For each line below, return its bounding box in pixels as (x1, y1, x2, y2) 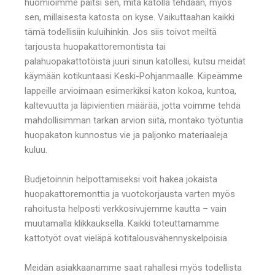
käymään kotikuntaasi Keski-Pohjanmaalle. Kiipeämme (25, 70, 242, 82)
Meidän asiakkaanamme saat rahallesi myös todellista (25, 261, 242, 273)
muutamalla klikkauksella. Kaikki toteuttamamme (25, 217, 219, 229)
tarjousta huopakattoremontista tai (25, 41, 166, 52)
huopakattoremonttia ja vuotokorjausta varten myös (25, 188, 235, 199)
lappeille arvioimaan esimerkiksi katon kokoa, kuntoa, (25, 85, 236, 96)
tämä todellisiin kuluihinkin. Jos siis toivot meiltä (25, 26, 217, 37)
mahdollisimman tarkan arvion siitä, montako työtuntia (25, 114, 243, 126)
